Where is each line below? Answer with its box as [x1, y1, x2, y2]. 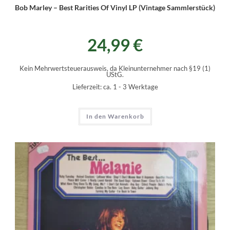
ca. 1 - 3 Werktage [103, 83, 158, 91]
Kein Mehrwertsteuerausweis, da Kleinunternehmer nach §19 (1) [20, 65, 210, 73]
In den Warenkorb [86, 112, 144, 121]
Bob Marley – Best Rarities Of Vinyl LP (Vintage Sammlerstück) [15, 3, 215, 12]
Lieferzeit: [72, 83, 103, 91]
